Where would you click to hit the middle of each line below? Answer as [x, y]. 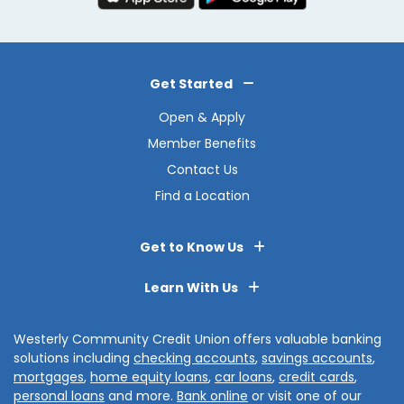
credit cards [317, 377]
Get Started [193, 84]
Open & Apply [202, 118]
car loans [243, 377]
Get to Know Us [193, 248]
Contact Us [202, 170]
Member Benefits [202, 144]
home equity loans [149, 377]
